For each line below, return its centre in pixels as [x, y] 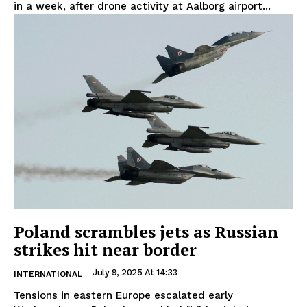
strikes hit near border [105, 250]
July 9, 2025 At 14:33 [135, 273]
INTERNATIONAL [48, 274]
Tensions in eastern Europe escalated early [123, 296]
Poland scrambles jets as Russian [146, 232]
